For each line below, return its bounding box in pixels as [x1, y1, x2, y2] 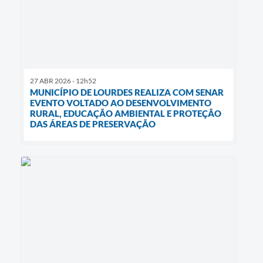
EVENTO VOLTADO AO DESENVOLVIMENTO [30, 97, 211, 108]
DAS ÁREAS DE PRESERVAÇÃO [30, 118, 156, 129]
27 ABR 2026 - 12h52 [30, 76, 96, 85]
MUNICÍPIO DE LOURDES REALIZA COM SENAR [30, 86, 224, 97]
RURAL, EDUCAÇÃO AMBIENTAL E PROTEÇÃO [30, 107, 221, 119]
